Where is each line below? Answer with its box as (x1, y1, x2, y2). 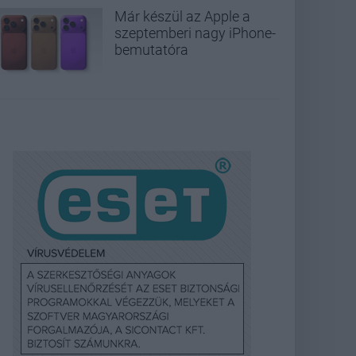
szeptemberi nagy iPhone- (114, 25, 276, 42)
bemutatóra (114, 41, 188, 59)
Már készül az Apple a (114, 8, 250, 25)
